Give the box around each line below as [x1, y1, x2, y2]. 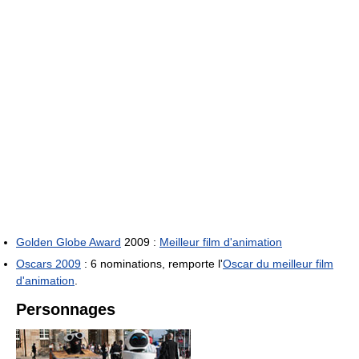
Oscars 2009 [16, 256, 81, 270]
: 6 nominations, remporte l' [81, 256, 223, 270]
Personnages [16, 300, 115, 318]
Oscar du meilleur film [223, 256, 333, 270]
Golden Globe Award [16, 235, 121, 248]
